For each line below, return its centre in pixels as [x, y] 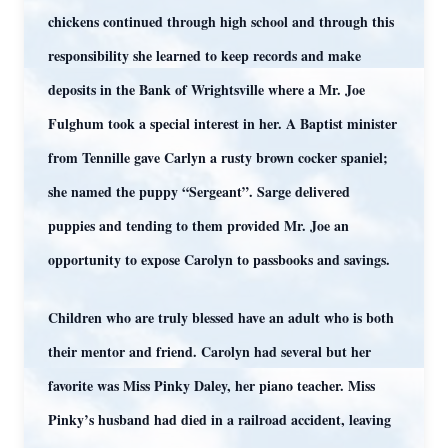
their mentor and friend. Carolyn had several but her [209, 351]
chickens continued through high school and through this [221, 21]
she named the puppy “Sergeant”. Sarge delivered [199, 191]
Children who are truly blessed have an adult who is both [221, 317]
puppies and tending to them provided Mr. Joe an [198, 225]
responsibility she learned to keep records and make [204, 55]
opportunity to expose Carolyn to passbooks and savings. [219, 259]
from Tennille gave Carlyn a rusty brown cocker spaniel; [218, 157]
